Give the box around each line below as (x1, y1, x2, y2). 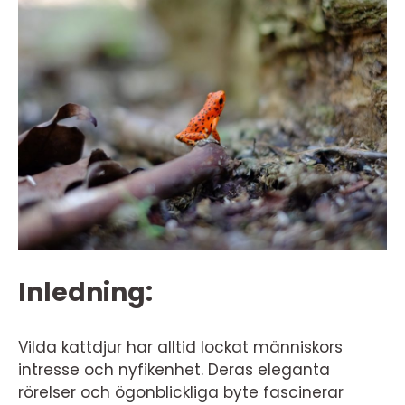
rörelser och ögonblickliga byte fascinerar (18, 381, 344, 403)
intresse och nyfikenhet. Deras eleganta (18, 359, 330, 381)
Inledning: (18, 275, 153, 310)
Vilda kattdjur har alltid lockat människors (18, 336, 343, 358)
